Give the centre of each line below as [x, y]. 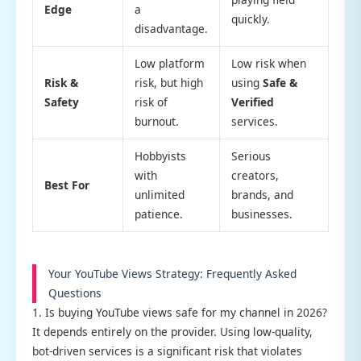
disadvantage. [171, 28]
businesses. [261, 214]
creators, [255, 175]
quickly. [250, 19]
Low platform [169, 63]
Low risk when [268, 63]
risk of [151, 102]
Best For [66, 185]
